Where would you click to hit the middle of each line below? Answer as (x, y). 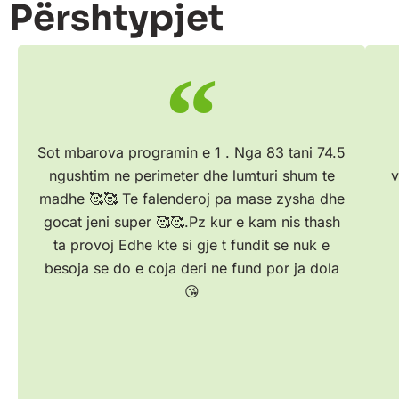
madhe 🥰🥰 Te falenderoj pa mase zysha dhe (191, 199)
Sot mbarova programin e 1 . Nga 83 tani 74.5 (192, 153)
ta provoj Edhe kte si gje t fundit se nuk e (192, 245)
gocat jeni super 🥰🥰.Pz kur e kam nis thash (191, 222)
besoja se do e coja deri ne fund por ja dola (191, 269)
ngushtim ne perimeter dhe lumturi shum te (191, 176)
